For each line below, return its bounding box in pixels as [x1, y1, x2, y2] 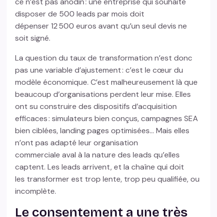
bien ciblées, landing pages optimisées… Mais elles [15, 125, 190, 136]
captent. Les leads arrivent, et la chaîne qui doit [15, 162, 185, 172]
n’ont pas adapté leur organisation [15, 138, 139, 148]
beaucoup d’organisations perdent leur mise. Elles [15, 89, 191, 100]
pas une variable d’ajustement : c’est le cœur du [15, 65, 184, 76]
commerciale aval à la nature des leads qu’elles [15, 150, 180, 160]
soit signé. [15, 33, 55, 44]
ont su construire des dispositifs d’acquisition [15, 101, 177, 112]
